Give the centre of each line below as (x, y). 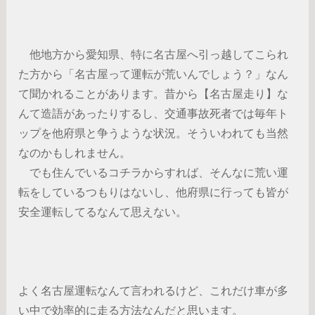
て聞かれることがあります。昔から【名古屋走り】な (154, 94)
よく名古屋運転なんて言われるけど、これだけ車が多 (154, 290)
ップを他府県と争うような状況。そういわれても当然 (154, 133)
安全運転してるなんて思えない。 (103, 212)
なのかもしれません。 (75, 153)
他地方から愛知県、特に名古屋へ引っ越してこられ (154, 54)
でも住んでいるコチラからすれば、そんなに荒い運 (154, 172)
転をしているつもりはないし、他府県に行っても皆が (154, 192)
